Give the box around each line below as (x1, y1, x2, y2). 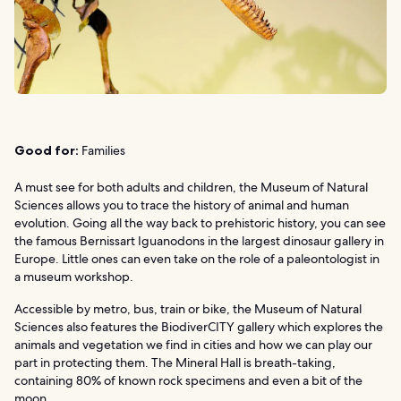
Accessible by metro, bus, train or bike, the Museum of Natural (14, 301, 362, 318)
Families (79, 142, 125, 159)
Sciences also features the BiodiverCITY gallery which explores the (14, 319, 383, 336)
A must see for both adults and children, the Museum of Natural (14, 179, 368, 196)
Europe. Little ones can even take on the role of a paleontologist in (14, 251, 380, 268)
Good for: (14, 142, 79, 159)
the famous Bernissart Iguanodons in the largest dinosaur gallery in (14, 233, 384, 250)
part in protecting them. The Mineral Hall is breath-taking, (14, 354, 336, 371)
